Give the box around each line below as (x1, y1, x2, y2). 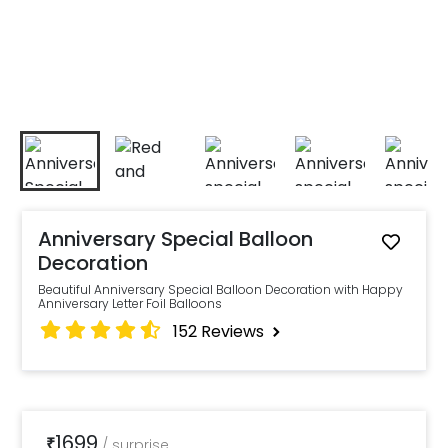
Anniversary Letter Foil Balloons (38, 295, 223, 312)
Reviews (197, 319, 269, 343)
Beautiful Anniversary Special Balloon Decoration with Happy (38, 281, 404, 298)
